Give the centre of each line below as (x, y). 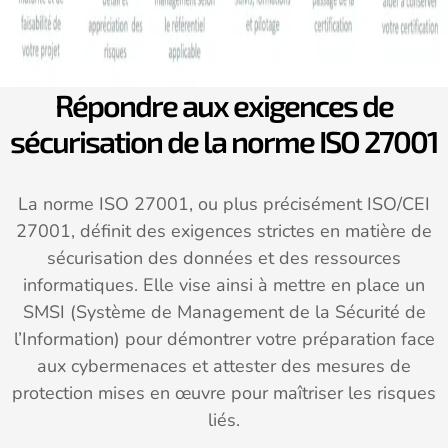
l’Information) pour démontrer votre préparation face (224, 338)
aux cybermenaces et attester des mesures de (224, 365)
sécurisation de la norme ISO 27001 (224, 140)
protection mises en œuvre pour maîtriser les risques (224, 392)
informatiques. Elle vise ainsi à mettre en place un (224, 284)
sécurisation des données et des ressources (224, 257)
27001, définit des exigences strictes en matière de (224, 230)
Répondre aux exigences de (224, 104)
